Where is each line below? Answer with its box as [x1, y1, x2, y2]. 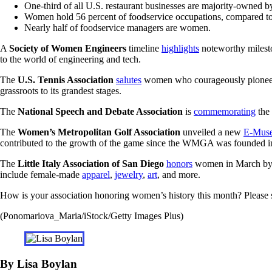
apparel [82, 169, 110, 180]
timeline [126, 43, 161, 54]
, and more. [157, 169, 200, 180]
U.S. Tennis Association [18, 75, 114, 86]
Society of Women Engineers [9, 43, 126, 54]
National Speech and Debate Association [18, 106, 183, 117]
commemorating [194, 106, 256, 117]
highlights [161, 43, 199, 54]
